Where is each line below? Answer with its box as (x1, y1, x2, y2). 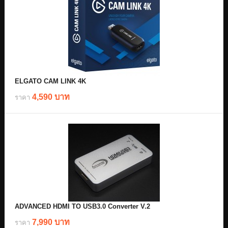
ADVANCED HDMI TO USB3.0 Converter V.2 (15, 203, 150, 210)
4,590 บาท (32, 92, 70, 101)
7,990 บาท (32, 217, 70, 226)
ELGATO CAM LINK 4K (15, 77, 86, 85)
